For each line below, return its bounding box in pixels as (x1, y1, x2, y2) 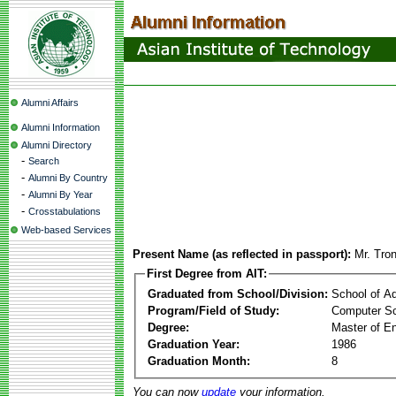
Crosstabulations (28, 206, 101, 217)
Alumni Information (21, 122, 100, 133)
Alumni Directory (21, 140, 92, 150)
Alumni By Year (28, 189, 93, 200)
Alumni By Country (28, 172, 108, 183)
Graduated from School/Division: (148, 286, 328, 301)
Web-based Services (21, 225, 111, 235)
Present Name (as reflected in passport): (133, 247, 351, 261)
